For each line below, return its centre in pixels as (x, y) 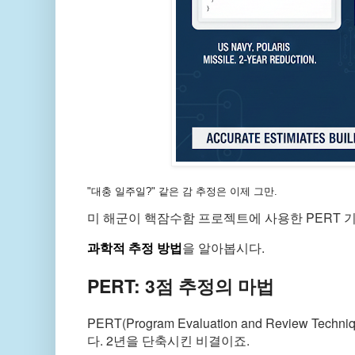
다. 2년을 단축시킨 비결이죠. (168, 341)
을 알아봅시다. (223, 248)
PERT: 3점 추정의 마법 (180, 286)
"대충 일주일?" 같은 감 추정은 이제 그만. (182, 192)
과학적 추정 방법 (134, 248)
